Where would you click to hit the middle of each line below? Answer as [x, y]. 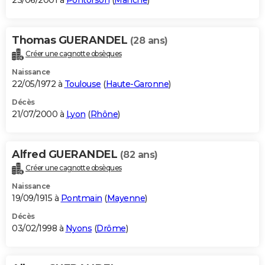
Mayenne [126, 198]
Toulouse [83, 84]
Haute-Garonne [137, 84]
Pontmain [81, 198]
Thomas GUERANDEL [71, 41]
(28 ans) [149, 41]
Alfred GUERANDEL [66, 155]
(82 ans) [139, 155]
